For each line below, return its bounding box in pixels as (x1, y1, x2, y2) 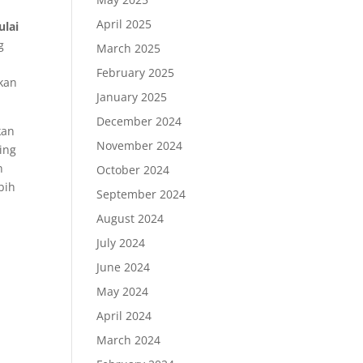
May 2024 (96, 284, 149, 299)
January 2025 (96, 89, 168, 105)
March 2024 (96, 332, 161, 348)
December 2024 (96, 113, 182, 129)
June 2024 (96, 259, 151, 275)
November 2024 (96, 138, 183, 153)
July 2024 (96, 235, 146, 250)
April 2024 (96, 308, 152, 323)
